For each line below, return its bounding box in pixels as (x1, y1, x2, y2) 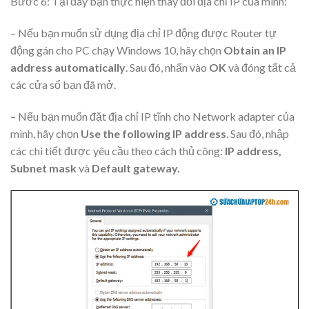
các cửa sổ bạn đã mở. (10, 77, 116, 91)
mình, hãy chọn (10, 126, 81, 140)
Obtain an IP (223, 43, 286, 57)
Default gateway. (90, 161, 180, 175)
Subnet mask (10, 161, 77, 175)
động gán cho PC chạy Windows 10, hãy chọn (10, 43, 223, 57)
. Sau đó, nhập (226, 126, 289, 140)
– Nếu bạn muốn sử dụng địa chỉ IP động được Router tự (10, 26, 277, 39)
